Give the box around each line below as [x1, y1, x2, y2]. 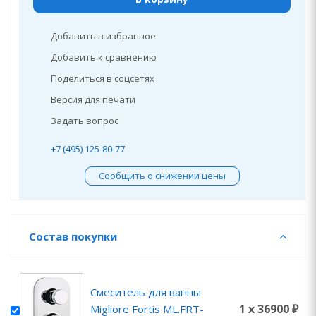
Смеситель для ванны [90, 285, 201, 299]
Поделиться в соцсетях [51, 72, 154, 85]
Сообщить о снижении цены [98, 169, 226, 182]
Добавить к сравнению [51, 51, 157, 63]
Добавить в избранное [51, 30, 156, 42]
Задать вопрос [51, 114, 119, 127]
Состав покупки [29, 229, 117, 243]
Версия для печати [51, 93, 135, 106]
